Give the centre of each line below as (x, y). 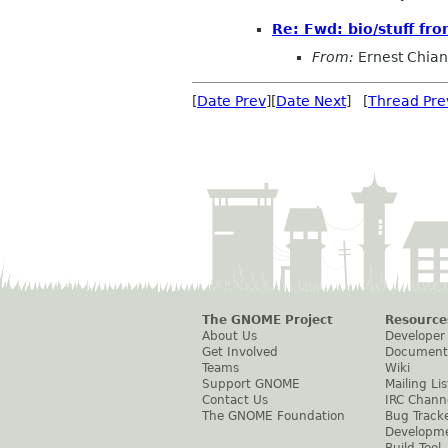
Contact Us (235, 399)
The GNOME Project (267, 319)
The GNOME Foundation (273, 415)
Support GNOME (251, 383)
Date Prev (231, 100)
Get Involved (240, 351)
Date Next (311, 100)
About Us (229, 335)
